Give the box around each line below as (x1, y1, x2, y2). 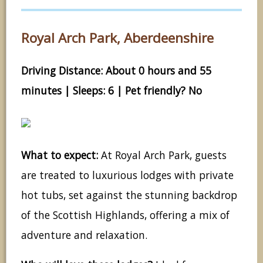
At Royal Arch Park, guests (101, 147, 227, 162)
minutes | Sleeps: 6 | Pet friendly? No (21, 83, 202, 97)
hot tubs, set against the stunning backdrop (21, 187, 237, 202)
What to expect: (21, 147, 101, 162)
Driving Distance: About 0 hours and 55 (21, 63, 211, 77)
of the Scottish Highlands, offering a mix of (21, 207, 230, 222)
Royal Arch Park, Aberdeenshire (21, 29, 214, 48)
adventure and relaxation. (21, 227, 147, 242)
